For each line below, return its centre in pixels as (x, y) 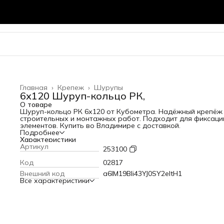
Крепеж (71, 87)
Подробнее (40, 132)
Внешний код (42, 173)
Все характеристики (55, 180)
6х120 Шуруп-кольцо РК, (82, 96)
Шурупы (108, 87)
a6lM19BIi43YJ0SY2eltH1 (142, 173)
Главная (34, 87)
